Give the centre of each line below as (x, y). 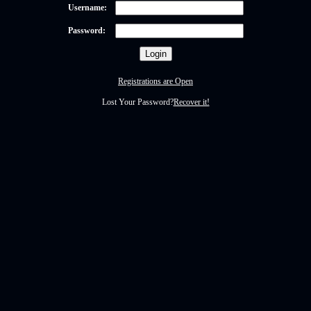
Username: (87, 8)
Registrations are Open (155, 81)
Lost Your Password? (137, 102)
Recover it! (191, 102)
